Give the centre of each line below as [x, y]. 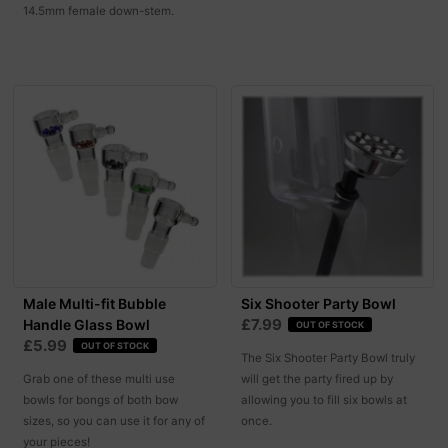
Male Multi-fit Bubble [95, 304]
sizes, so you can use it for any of [114, 421]
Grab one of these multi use [99, 379]
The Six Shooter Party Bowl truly [327, 358]
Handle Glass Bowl [87, 325]
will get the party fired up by [316, 379]
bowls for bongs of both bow [101, 400]
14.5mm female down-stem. [99, 10]
